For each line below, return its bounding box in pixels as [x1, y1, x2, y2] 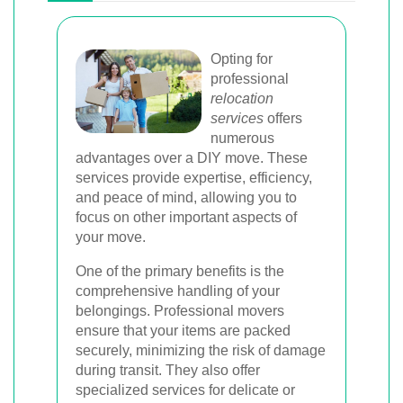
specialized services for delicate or [76, 382, 295, 398]
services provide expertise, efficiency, [76, 170, 312, 185]
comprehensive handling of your [76, 283, 280, 299]
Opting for [210, 51, 273, 67]
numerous [210, 130, 274, 146]
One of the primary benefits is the [76, 264, 284, 279]
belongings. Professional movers [76, 303, 284, 318]
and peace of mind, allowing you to [76, 190, 297, 205]
